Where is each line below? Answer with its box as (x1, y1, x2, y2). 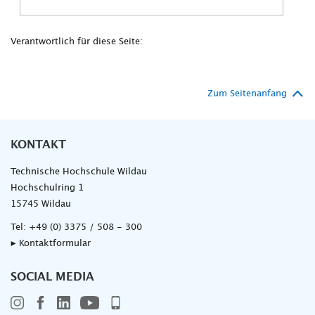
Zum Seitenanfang (207, 89, 287, 98)
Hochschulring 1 (11, 183, 84, 193)
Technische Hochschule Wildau (11, 167, 147, 176)
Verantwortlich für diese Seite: (11, 37, 143, 46)
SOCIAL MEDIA (11, 271, 94, 283)
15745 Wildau (11, 199, 71, 209)
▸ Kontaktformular (11, 238, 91, 248)
